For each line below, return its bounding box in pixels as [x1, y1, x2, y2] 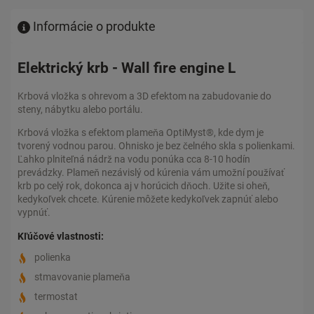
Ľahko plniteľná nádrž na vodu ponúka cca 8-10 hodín [18, 153, 250, 165]
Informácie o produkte [30, 18, 156, 34]
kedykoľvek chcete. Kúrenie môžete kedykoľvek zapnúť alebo [18, 193, 278, 205]
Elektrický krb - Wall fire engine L [18, 58, 235, 76]
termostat [34, 291, 78, 303]
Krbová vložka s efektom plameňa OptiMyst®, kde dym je [18, 127, 264, 139]
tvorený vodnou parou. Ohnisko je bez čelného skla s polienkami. [18, 140, 295, 152]
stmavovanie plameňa [34, 271, 131, 283]
